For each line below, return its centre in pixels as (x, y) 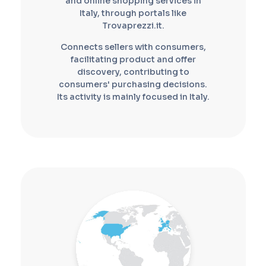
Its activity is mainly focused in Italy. (133, 96)
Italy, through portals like (133, 13)
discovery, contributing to (133, 72)
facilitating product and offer (133, 59)
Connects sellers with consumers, (133, 47)
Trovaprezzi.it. (133, 25)
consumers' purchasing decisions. (133, 84)
